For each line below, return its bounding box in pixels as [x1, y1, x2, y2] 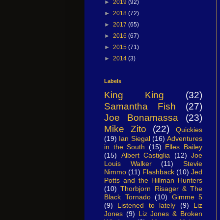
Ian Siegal [119, 134, 150, 142]
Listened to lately [117, 201, 176, 209]
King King [104, 89, 164, 100]
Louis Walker [104, 159, 152, 167]
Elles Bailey [165, 142, 203, 151]
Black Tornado [104, 192, 151, 201]
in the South [104, 142, 145, 151]
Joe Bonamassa [104, 112, 178, 123]
